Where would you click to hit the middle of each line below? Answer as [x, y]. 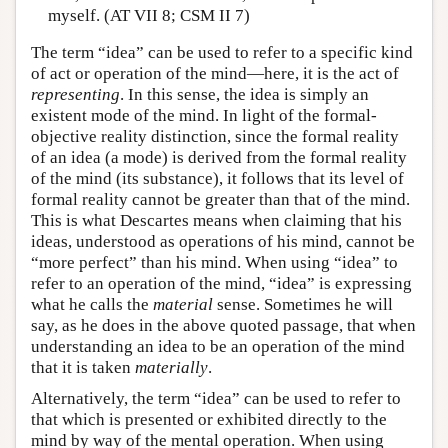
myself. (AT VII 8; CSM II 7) [148, 15]
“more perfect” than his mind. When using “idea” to [214, 263]
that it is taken [83, 368]
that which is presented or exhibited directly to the [209, 420]
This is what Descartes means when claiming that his [216, 221]
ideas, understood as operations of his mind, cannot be [223, 242]
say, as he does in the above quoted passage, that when [223, 326]
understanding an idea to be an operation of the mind [218, 347]
